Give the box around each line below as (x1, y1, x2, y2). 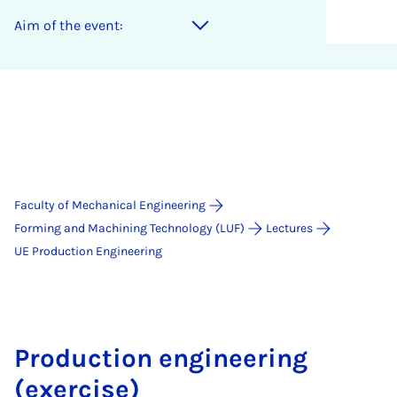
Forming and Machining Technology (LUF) (14, 221, 245, 236)
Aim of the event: (14, 17, 123, 34)
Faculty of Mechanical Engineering (14, 198, 206, 213)
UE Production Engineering (14, 244, 162, 259)
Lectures (266, 221, 313, 236)
